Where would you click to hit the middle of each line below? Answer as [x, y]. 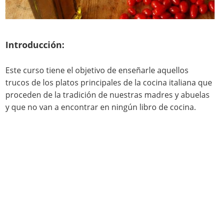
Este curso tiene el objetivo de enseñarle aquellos [97, 70]
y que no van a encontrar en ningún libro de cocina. [101, 107]
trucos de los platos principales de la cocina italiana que [109, 83]
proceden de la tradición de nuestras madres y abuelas [108, 95]
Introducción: [35, 45]
